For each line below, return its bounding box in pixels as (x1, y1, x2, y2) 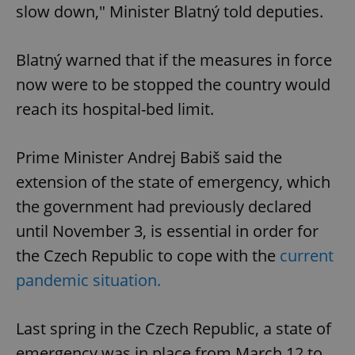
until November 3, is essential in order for (16, 220, 319, 242)
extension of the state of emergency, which (16, 171, 330, 193)
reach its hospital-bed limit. (16, 98, 214, 120)
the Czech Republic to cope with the (16, 245, 276, 267)
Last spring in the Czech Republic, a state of (16, 318, 331, 340)
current (276, 245, 334, 267)
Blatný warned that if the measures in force (16, 49, 332, 71)
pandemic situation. (16, 269, 161, 292)
